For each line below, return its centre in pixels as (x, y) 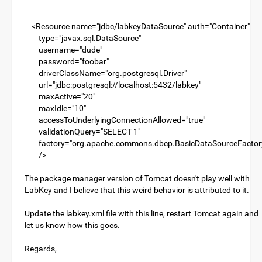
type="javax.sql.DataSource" (83, 38)
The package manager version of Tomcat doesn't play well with (137, 178)
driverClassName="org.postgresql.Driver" (106, 73)
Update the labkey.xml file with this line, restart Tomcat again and (142, 213)
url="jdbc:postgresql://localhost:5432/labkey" (113, 85)
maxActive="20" (60, 96)
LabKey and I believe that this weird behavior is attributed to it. (137, 190)
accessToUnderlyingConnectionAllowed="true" (115, 120)
